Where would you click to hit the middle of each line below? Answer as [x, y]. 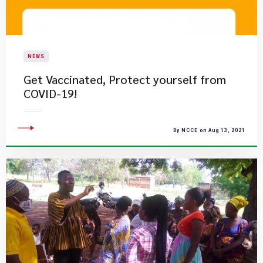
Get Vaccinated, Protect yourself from [125, 79]
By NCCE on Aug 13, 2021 [209, 130]
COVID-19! [50, 93]
